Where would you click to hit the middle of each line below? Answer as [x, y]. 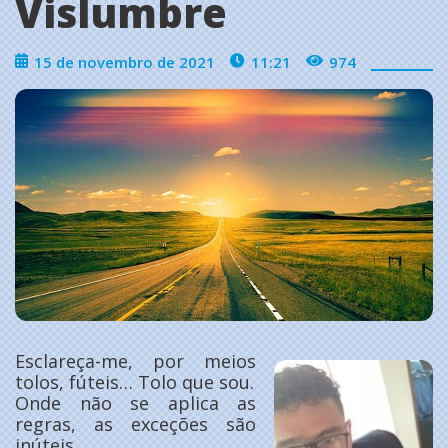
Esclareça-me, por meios [135, 361]
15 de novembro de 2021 [124, 61]
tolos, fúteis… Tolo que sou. [134, 382]
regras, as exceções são [135, 424]
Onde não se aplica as [135, 403]
